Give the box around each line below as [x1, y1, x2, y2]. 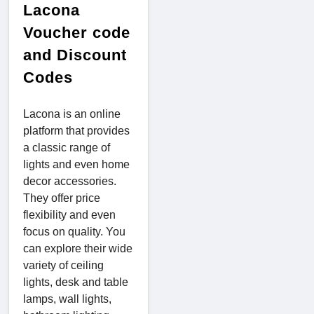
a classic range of [23, 141, 110, 153]
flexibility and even [23, 208, 116, 221]
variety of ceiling [23, 259, 104, 271]
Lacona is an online [23, 107, 121, 120]
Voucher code [23, 23, 130, 41]
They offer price [23, 191, 100, 204]
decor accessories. [23, 175, 116, 187]
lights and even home [23, 158, 130, 170]
